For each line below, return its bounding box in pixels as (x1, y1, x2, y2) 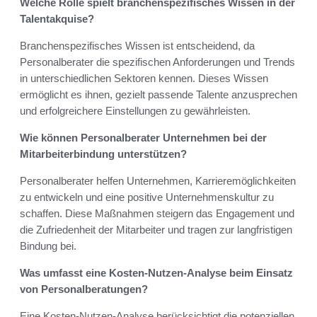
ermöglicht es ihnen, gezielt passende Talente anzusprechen (20, 88, 297, 101)
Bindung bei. (20, 240, 76, 253)
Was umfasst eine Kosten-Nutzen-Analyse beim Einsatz (20, 267, 293, 279)
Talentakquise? (20, 13, 94, 25)
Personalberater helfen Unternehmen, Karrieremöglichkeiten (20, 175, 296, 188)
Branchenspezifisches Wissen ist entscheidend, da (20, 40, 255, 52)
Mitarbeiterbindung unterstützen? (20, 148, 187, 161)
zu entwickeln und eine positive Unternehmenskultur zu (20, 191, 274, 204)
